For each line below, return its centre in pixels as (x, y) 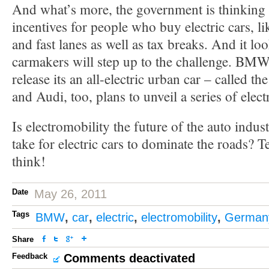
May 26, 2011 (71, 194)
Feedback (30, 256)
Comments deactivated (129, 258)
